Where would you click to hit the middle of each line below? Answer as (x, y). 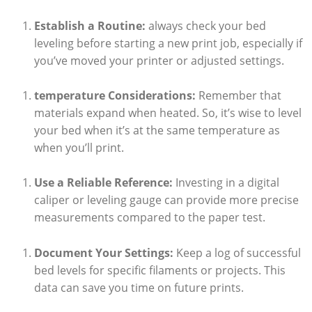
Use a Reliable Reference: (103, 183)
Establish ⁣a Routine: (89, 26)
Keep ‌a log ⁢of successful (237, 252)
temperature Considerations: (115, 96)
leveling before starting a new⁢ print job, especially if (168, 44)
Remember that (238, 96)
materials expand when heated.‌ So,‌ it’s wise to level (167, 113)
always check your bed (205, 26)
